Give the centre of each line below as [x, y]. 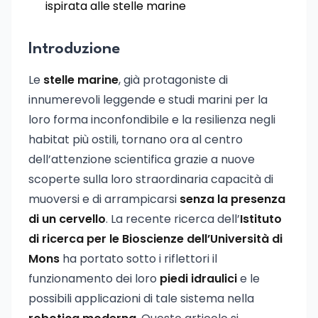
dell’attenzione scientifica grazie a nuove [142, 159]
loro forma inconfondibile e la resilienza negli [152, 120]
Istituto [261, 219]
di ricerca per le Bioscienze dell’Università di [155, 239]
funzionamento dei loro [94, 279]
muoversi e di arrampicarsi [104, 199]
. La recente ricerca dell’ [173, 219]
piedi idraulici [198, 279]
